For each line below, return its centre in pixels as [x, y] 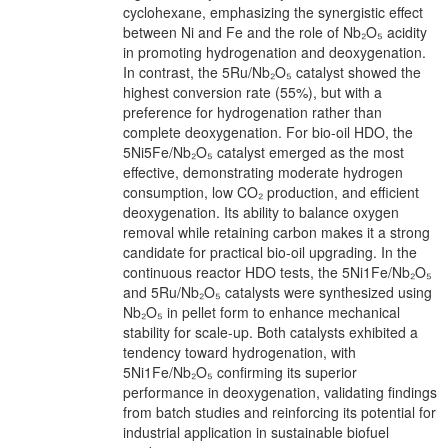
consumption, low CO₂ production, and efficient [271, 191]
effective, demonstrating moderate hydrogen [263, 171]
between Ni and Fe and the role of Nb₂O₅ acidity [275, 31]
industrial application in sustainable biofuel [256, 431]
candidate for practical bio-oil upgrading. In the [270, 251]
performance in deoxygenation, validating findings [280, 391]
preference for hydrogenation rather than [252, 111]
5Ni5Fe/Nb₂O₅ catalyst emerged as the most [263, 151]
